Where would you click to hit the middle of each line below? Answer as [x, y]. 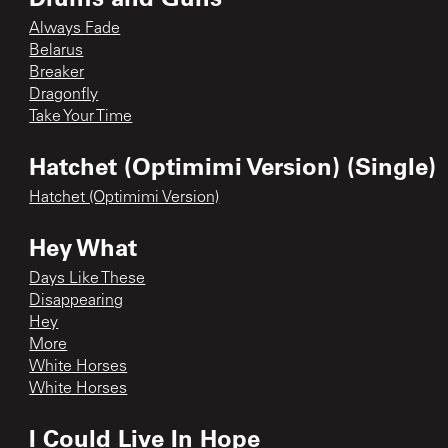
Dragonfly [64, 94]
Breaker [57, 72]
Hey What [83, 246]
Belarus [56, 50]
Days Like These [87, 278]
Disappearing [76, 300]
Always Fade [75, 28]
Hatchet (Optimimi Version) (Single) [233, 165]
